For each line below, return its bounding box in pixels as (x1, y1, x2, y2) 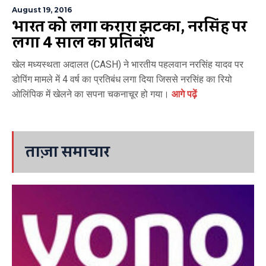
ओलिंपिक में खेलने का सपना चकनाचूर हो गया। (12, 88, 172, 100)
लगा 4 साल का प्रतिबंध (12, 27, 154, 58)
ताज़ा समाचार (26, 137, 110, 167)
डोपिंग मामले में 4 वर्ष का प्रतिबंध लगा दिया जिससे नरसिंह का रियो (12, 73, 232, 85)
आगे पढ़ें (172, 88, 197, 100)
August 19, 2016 (12, 5, 72, 14)
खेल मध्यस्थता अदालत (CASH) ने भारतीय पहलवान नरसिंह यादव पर (12, 58, 243, 70)
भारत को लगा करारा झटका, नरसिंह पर (12, 11, 248, 42)
